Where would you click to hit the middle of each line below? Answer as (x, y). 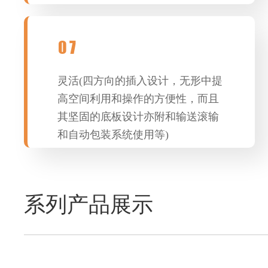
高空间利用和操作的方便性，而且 (138, 99)
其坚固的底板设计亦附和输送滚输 (138, 117)
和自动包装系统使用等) (113, 135)
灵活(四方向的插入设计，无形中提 (140, 81)
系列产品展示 (89, 205)
